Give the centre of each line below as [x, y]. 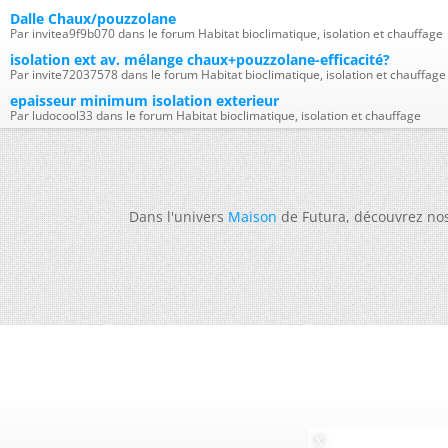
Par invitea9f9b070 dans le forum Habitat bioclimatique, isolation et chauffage [226, 33]
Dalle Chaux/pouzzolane [93, 18]
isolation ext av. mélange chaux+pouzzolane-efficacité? [200, 59]
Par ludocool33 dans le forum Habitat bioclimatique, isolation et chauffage [215, 115]
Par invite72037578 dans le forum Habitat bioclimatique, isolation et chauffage [228, 74]
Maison [252, 216]
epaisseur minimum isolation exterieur [144, 100]
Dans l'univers [178, 216]
